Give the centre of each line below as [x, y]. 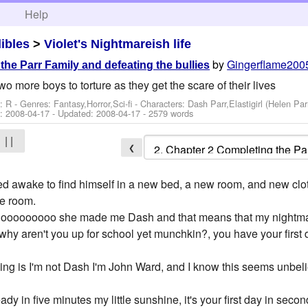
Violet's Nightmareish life [118, 44]
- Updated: [73, 113]
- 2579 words [167, 113]
